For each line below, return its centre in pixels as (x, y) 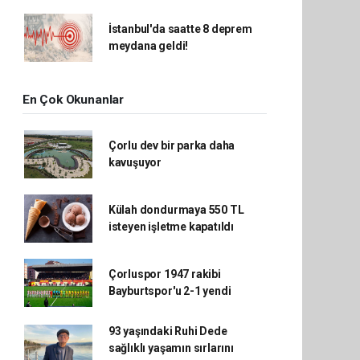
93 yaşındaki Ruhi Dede (168, 331)
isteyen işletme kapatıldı (171, 227)
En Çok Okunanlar (73, 100)
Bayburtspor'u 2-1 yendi (170, 291)
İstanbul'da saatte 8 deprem (180, 29)
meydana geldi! (148, 46)
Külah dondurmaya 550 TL (176, 210)
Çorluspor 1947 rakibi (164, 274)
